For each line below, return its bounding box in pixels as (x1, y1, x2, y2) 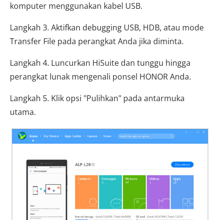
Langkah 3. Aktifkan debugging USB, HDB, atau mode (10, 22, 204, 33)
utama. (10, 107, 36, 117)
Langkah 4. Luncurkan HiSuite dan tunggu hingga (10, 57, 191, 68)
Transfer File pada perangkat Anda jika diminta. (10, 36, 184, 47)
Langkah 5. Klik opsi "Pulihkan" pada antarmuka (10, 93, 185, 104)
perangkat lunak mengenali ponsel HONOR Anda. (10, 71, 191, 82)
